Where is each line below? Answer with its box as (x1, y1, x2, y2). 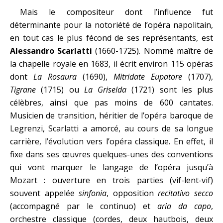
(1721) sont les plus (126, 84, 213, 95)
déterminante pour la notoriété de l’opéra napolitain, (10, 19, 213, 30)
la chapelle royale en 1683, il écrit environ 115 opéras (10, 58, 213, 69)
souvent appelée (10, 188, 79, 199)
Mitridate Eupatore (113, 71, 182, 82)
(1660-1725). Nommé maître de (92, 45, 214, 56)
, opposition (107, 188, 158, 199)
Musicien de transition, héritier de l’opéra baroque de (10, 110, 213, 121)
